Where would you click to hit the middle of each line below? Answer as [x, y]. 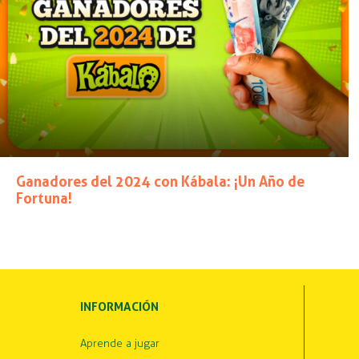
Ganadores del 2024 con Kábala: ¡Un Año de [160, 182]
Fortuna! [44, 199]
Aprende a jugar [120, 344]
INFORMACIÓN [119, 307]
